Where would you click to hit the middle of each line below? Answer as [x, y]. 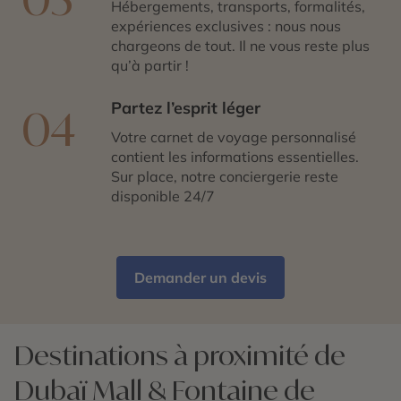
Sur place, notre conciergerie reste [225, 176]
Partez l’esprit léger [186, 107]
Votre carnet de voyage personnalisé [234, 137]
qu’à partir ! [150, 65]
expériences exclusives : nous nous [226, 26]
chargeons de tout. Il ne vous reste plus [240, 45]
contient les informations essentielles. [235, 156]
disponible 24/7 [163, 196]
